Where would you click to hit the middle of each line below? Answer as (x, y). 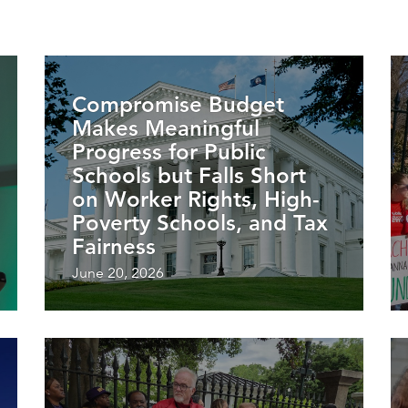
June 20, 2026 (118, 272)
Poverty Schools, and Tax (200, 222)
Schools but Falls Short (189, 175)
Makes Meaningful (166, 127)
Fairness (114, 246)
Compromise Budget (178, 104)
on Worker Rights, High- (196, 199)
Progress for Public (169, 151)
